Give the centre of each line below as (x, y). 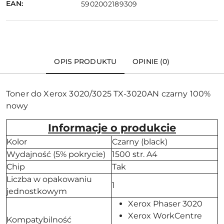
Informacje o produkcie (112, 127)
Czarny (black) (140, 141)
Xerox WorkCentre (165, 215)
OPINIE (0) (151, 61)
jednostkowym (37, 191)
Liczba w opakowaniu (49, 179)
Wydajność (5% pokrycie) (56, 154)
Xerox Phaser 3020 (165, 203)
